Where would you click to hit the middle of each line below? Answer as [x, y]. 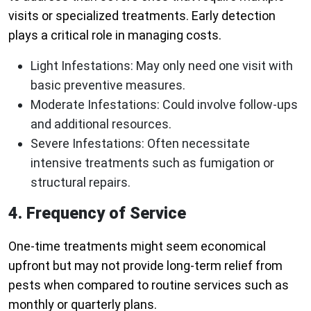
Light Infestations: [82, 66]
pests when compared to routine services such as [149, 285]
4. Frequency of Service [97, 213]
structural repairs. [81, 183]
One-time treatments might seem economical [137, 246]
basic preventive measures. [108, 85]
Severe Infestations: [87, 144]
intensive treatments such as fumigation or [152, 163]
